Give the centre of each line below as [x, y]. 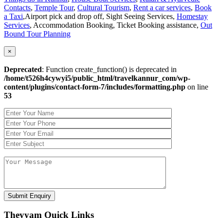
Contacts [17, 7]
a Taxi [13, 16]
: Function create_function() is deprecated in [109, 69]
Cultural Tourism [103, 7]
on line [197, 87]
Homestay [192, 16]
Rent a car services [162, 7]
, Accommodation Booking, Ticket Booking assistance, [115, 25]
